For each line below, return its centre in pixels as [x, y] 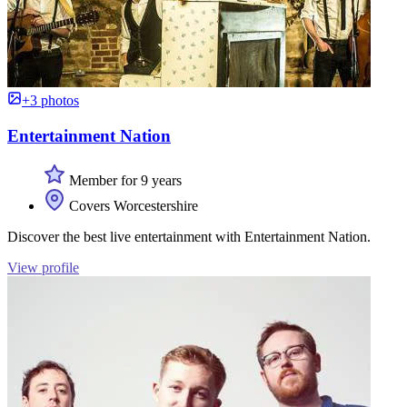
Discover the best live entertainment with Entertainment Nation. [189, 236]
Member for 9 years [124, 180]
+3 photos [50, 101]
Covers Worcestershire [132, 205]
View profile [43, 267]
